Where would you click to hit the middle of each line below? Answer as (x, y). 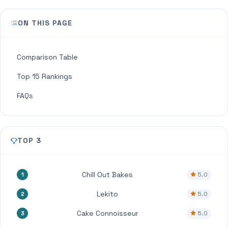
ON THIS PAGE (45, 23)
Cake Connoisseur (107, 213)
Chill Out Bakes (107, 175)
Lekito (107, 194)
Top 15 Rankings (45, 76)
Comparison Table (47, 57)
